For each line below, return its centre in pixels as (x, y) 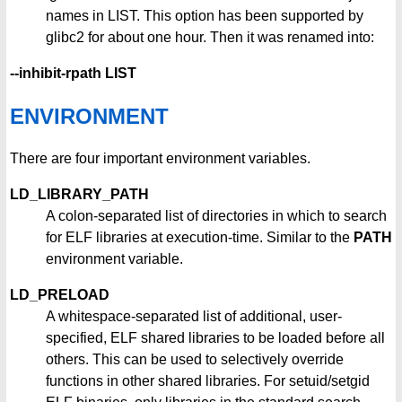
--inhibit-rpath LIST (73, 74)
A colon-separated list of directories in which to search (216, 216)
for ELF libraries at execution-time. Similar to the (200, 238)
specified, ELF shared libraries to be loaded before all (215, 338)
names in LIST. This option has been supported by (205, 16)
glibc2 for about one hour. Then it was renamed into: (210, 38)
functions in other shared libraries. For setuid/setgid (208, 381)
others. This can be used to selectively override (195, 360)
